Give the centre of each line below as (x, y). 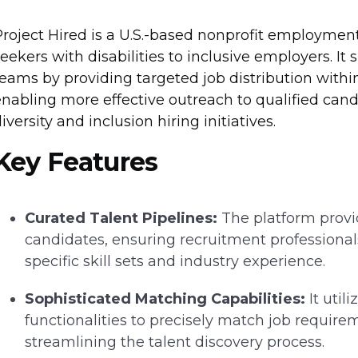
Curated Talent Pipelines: (121, 218)
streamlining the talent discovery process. (174, 342)
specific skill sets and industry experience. (175, 261)
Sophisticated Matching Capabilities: (165, 299)
